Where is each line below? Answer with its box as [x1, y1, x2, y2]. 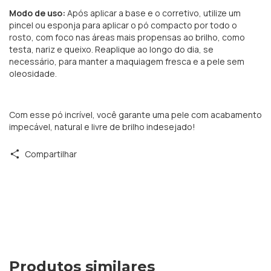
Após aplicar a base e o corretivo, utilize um [67, 7, 241, 19]
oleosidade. [9, 67, 57, 79]
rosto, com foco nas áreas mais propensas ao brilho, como [9, 31, 245, 43]
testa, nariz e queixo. [9, 43, 93, 55]
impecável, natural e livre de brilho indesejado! [9, 120, 195, 132]
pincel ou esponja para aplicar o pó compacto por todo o [9, 19, 237, 31]
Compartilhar [24, 148, 77, 160]
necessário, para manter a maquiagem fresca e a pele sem [9, 55, 244, 67]
